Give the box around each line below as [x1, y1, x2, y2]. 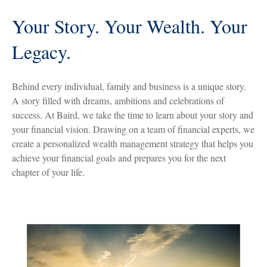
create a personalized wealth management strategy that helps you [12, 137, 253, 150]
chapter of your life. [12, 166, 88, 178]
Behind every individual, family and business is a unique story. [12, 80, 246, 92]
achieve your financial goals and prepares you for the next [12, 151, 226, 164]
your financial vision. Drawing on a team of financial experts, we [12, 123, 254, 135]
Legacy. [12, 39, 71, 64]
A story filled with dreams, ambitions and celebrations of [12, 94, 224, 107]
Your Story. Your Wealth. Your [12, 13, 247, 39]
